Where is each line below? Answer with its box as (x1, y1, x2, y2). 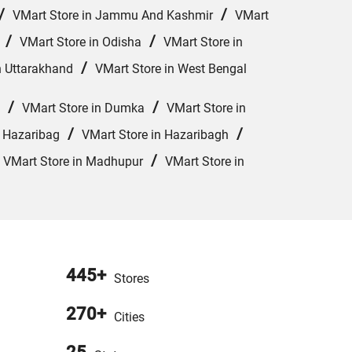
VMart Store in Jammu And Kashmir (13, 8, 213, 24)
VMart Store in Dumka (22, 101, 145, 116)
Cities (113, 310, 145, 325)
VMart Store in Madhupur (3, 154, 143, 170)
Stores (113, 271, 149, 287)
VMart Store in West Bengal (95, 61, 247, 77)
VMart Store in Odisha (20, 35, 141, 50)
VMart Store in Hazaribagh (82, 127, 229, 143)
